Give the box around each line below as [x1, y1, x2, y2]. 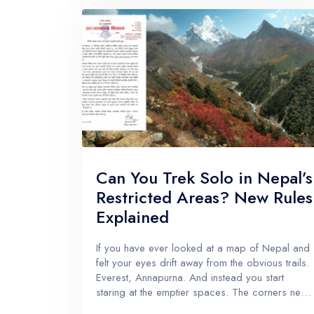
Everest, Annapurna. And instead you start [96, 269, 284, 285]
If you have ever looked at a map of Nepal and [96, 240, 310, 256]
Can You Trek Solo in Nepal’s [96, 165, 313, 190]
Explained [96, 204, 169, 229]
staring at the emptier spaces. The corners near [96, 284, 310, 300]
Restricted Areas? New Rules [96, 184, 313, 210]
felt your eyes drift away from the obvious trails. [96, 254, 309, 271]
